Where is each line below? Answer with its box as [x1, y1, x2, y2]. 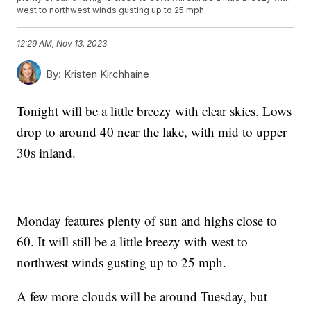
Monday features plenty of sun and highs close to [17, 212, 278, 230]
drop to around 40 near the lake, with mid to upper [17, 123, 287, 141]
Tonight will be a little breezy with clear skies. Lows [17, 102, 292, 120]
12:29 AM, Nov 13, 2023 [17, 37, 108, 49]
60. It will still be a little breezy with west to [17, 233, 249, 251]
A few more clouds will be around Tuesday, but [17, 287, 268, 305]
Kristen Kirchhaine [61, 67, 150, 81]
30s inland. [17, 144, 76, 162]
